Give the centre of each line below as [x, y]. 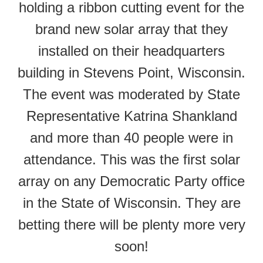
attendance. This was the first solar [131, 160]
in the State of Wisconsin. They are [131, 203]
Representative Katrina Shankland [131, 116]
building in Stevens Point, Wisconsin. [131, 73]
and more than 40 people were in [131, 138]
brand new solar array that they [131, 29]
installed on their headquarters [131, 51]
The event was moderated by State [131, 95]
